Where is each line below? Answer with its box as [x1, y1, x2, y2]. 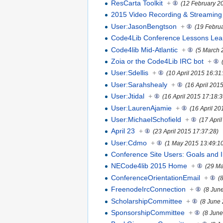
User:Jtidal [111, 92, 145, 101]
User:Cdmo [111, 138, 147, 147]
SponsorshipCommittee [111, 209, 185, 217]
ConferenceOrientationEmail [111, 173, 201, 182]
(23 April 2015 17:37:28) [153, 128, 219, 135]
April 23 [111, 127, 135, 135]
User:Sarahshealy [111, 80, 168, 89]
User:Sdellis [111, 69, 149, 77]
